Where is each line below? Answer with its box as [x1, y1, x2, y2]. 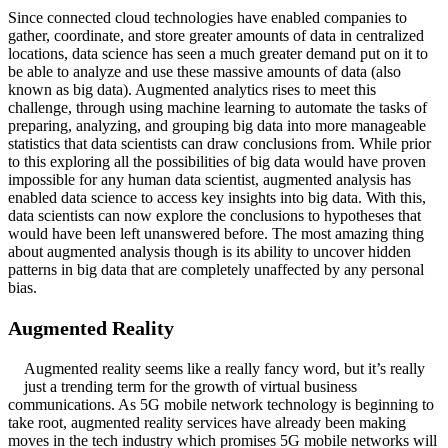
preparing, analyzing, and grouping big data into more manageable [8, 116, 426, 134]
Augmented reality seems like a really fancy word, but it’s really [24, 359, 425, 377]
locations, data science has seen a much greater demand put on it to [8, 44, 428, 62]
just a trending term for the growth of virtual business [24, 377, 357, 395]
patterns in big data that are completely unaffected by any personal [8, 260, 424, 278]
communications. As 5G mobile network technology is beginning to [8, 395, 434, 413]
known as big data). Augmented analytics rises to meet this [8, 80, 376, 98]
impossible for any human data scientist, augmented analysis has [8, 170, 411, 188]
